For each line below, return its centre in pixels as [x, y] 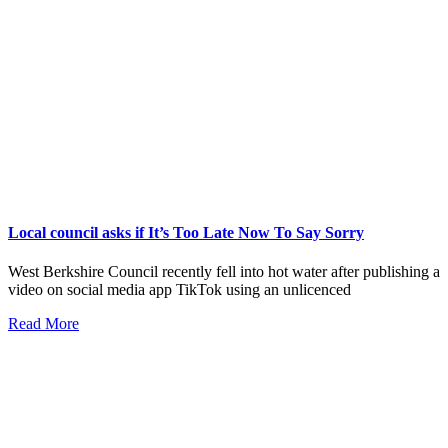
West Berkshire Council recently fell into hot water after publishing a [224, 271]
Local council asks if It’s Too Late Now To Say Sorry [186, 232]
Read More [43, 323]
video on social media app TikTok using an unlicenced [179, 289]
